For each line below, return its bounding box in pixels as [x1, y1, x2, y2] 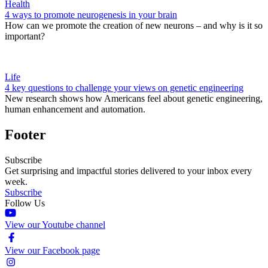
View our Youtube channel [5, 219, 105, 230]
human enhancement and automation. [5, 103, 145, 114]
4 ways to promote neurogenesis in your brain [5, 9, 177, 20]
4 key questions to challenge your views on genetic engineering [5, 82, 243, 93]
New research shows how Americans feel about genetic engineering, [5, 93, 263, 103]
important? [5, 31, 45, 41]
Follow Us [5, 197, 45, 208]
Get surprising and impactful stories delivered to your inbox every [5, 165, 252, 176]
